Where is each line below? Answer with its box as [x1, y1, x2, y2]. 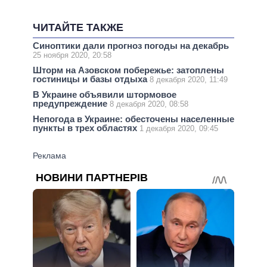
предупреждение [33, 98, 110, 109]
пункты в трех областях [33, 123, 139, 133]
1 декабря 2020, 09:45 [139, 124, 218, 133]
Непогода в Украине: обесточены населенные [33, 114, 234, 125]
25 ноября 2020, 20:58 [33, 50, 111, 60]
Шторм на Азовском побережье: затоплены [33, 65, 224, 75]
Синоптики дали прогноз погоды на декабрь [33, 40, 229, 51]
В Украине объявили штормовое [33, 89, 176, 100]
